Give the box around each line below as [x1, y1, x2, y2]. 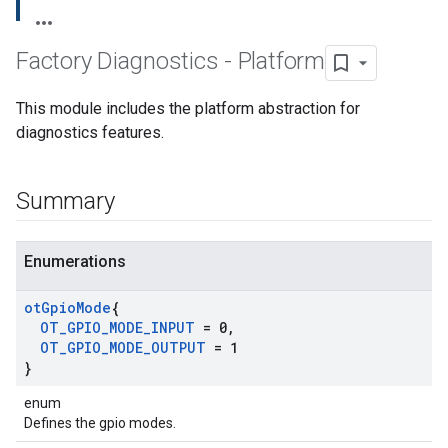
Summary [16, 187, 115, 215]
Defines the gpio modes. [24, 415, 176, 431]
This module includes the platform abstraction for [16, 99, 360, 118]
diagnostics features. [16, 123, 164, 142]
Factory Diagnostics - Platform [16, 47, 325, 76]
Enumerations [24, 252, 126, 271]
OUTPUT [151, 338, 206, 357]
